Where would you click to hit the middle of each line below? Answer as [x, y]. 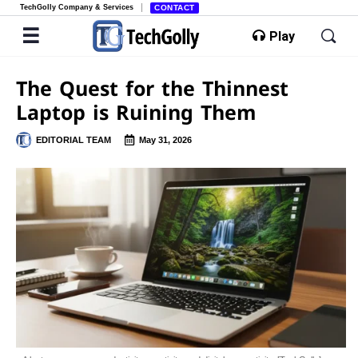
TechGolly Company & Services [77, 7]
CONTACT [175, 8]
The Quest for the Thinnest [152, 88]
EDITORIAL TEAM [74, 140]
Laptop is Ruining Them [136, 112]
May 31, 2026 [165, 140]
